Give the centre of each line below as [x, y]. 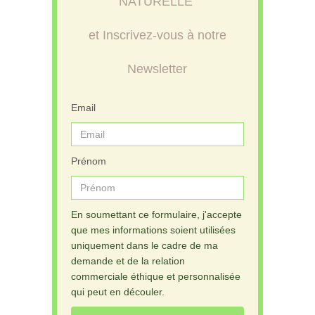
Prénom [88, 161]
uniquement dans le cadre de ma [144, 245]
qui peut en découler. [117, 291]
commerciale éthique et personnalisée [155, 276]
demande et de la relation [128, 261]
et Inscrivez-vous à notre [157, 35]
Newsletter [157, 69]
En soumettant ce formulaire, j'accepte [156, 214]
